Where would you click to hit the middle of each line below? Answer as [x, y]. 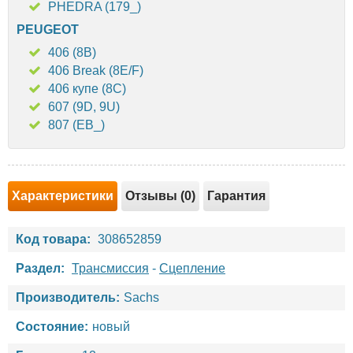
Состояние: [52, 326]
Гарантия [236, 195]
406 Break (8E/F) [96, 70]
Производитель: [68, 297]
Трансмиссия [110, 268]
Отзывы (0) [160, 195]
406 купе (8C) [87, 88]
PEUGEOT [48, 29]
